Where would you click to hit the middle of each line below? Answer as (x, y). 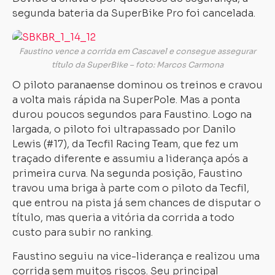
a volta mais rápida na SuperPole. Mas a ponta (126, 100)
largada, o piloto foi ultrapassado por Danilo (124, 129)
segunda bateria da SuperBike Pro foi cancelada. (134, 13)
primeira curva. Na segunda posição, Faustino (127, 173)
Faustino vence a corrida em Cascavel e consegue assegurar (137, 52)
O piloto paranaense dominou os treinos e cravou (137, 85)
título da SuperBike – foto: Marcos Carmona (137, 65)
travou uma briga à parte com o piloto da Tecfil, (131, 188)
